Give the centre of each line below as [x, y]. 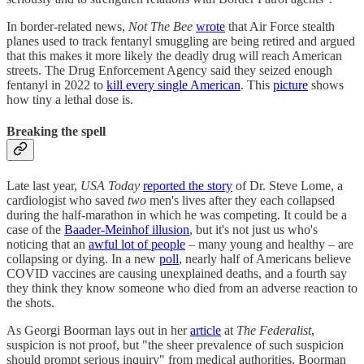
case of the [35, 229]
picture [290, 85]
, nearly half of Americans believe [265, 258]
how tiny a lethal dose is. [71, 100]
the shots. [30, 302]
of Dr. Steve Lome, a [288, 185]
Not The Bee [160, 27]
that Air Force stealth [280, 27]
